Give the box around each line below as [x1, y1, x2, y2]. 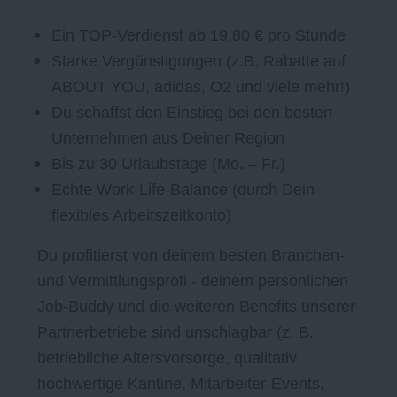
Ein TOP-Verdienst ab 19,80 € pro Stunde [51, 27, 346, 45]
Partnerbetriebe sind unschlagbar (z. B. [37, 323, 314, 342]
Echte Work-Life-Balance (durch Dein [51, 181, 315, 199]
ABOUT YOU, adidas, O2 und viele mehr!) [51, 78, 350, 97]
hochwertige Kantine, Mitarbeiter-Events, [37, 375, 324, 393]
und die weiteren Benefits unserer [118, 298, 355, 316]
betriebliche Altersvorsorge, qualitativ [37, 349, 297, 368]
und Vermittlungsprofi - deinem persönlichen [37, 272, 348, 291]
